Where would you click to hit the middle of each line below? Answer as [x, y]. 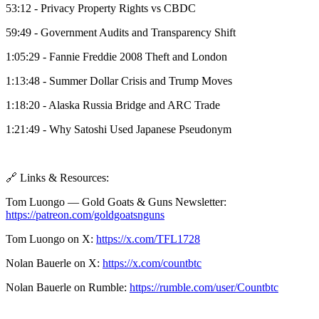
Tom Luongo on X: [51, 239]
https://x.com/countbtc [152, 263]
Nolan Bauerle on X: [54, 263]
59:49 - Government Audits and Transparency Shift [121, 33]
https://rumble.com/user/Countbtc [204, 288]
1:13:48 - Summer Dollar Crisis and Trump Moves [119, 81]
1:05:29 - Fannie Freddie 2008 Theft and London [116, 57]
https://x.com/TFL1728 [148, 239]
